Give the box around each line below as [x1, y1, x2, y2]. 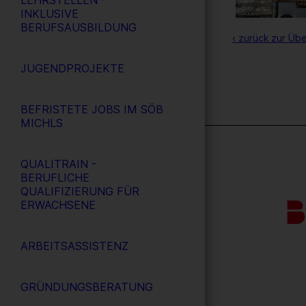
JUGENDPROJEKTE [20, 61, 124, 75]
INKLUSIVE [20, 7, 79, 20]
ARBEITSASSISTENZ [20, 239, 128, 253]
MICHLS [20, 116, 63, 130]
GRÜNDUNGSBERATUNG [20, 280, 153, 294]
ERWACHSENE [20, 198, 96, 212]
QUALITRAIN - [20, 157, 96, 171]
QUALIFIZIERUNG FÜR [20, 184, 139, 198]
